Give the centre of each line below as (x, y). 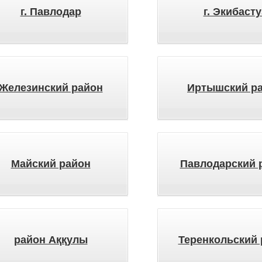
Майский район (51, 164)
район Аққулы (51, 240)
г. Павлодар (51, 12)
